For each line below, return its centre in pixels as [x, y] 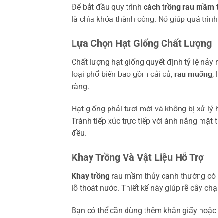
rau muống [193, 74]
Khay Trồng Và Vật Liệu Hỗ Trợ [138, 157]
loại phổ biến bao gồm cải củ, [123, 74]
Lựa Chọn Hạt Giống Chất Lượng [142, 44]
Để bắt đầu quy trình [108, 7]
